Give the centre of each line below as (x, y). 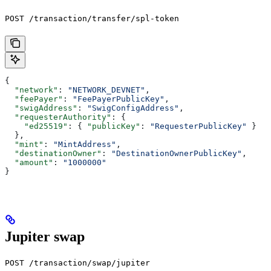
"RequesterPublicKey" (198, 126)
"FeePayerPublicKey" (119, 99)
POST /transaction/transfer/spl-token (92, 18)
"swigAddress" (41, 108)
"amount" (29, 162)
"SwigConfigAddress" (133, 108)
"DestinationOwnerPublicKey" (177, 153)
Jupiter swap (45, 236)
